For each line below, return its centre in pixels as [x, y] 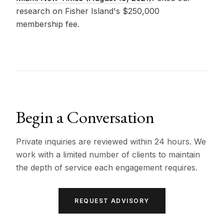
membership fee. [48, 24]
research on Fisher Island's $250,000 [88, 11]
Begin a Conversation [85, 117]
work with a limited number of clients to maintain [108, 154]
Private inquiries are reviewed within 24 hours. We [111, 141]
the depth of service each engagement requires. [107, 167]
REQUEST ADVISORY [112, 201]
